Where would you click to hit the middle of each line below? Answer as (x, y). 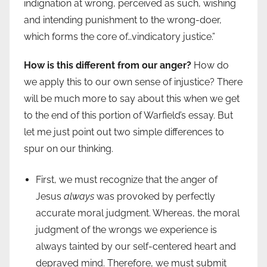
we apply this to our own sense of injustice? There (133, 82)
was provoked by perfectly (155, 197)
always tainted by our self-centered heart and (136, 247)
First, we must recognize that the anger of (127, 180)
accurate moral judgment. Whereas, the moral (138, 213)
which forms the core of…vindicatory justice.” (119, 37)
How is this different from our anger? (108, 66)
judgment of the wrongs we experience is (126, 230)
